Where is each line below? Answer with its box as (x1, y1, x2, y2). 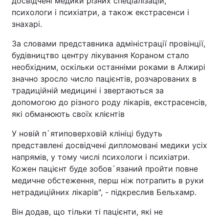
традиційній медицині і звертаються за (12, 86, 164, 95)
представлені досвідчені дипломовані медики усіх (12, 140, 207, 150)
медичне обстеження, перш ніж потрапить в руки (12, 175, 204, 185)
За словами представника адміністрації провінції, (12, 39, 205, 48)
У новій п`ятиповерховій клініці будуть (12, 129, 162, 138)
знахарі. (12, 19, 42, 29)
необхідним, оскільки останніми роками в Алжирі (12, 62, 205, 72)
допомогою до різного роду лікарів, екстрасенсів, (12, 97, 207, 107)
